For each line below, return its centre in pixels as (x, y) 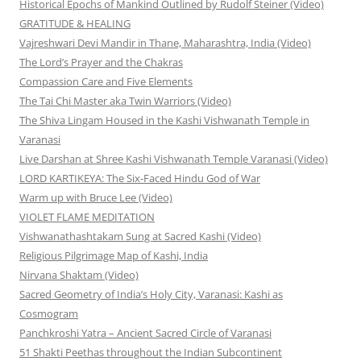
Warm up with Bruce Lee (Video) (96, 198)
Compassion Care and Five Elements (106, 82)
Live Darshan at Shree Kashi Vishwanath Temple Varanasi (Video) (174, 159)
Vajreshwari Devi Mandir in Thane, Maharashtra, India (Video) (165, 43)
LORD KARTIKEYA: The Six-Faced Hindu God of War (140, 178)
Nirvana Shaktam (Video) (79, 275)
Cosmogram (49, 314)
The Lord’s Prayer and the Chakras (101, 62)
